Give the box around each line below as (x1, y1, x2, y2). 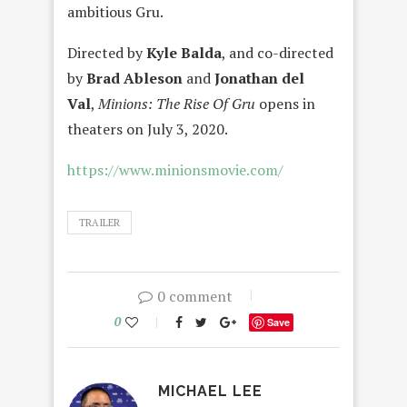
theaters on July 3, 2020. (67, 119, 228, 140)
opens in (255, 94, 315, 114)
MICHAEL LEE (158, 382, 263, 401)
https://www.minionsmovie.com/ (67, 160, 283, 181)
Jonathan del (214, 68, 304, 89)
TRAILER (79, 216, 120, 230)
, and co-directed (222, 43, 333, 64)
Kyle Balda (146, 43, 222, 64)
